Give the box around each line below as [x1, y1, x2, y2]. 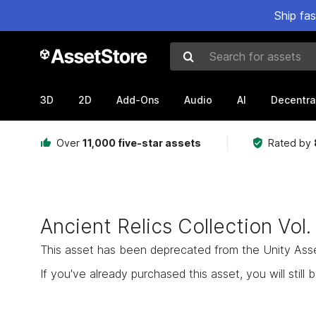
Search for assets [169, 57, 271, 73]
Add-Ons [116, 93, 159, 106]
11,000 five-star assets [83, 137, 201, 149]
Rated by [267, 137, 314, 149]
